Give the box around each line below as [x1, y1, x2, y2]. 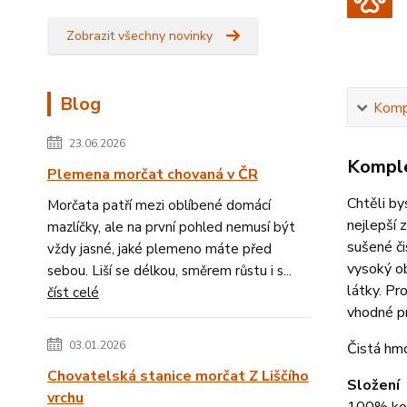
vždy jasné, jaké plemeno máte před [47, 240, 272, 258]
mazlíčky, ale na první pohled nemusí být [47, 218, 295, 236]
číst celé [47, 283, 99, 302]
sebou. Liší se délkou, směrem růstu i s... [47, 262, 292, 280]
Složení [346, 375, 400, 395]
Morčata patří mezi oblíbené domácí [47, 196, 271, 214]
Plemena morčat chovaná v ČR [47, 164, 258, 184]
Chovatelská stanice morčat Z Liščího [47, 366, 309, 386]
